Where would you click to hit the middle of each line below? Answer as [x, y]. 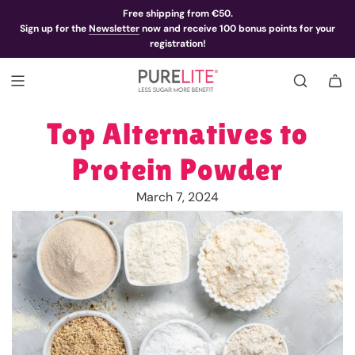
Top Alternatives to [177, 134]
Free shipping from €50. [177, 13]
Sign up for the [54, 29]
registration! [177, 44]
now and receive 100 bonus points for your [237, 29]
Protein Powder [177, 169]
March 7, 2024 [177, 197]
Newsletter [114, 29]
